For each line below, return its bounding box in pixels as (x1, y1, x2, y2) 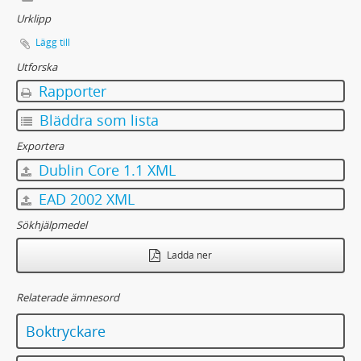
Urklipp (16, 11, 51, 27)
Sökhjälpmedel (16, 218, 87, 233)
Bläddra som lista (35, 110, 159, 131)
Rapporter (35, 81, 106, 102)
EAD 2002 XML (35, 189, 135, 210)
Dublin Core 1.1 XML (35, 160, 176, 180)
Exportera (16, 139, 64, 154)
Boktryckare (26, 322, 106, 342)
